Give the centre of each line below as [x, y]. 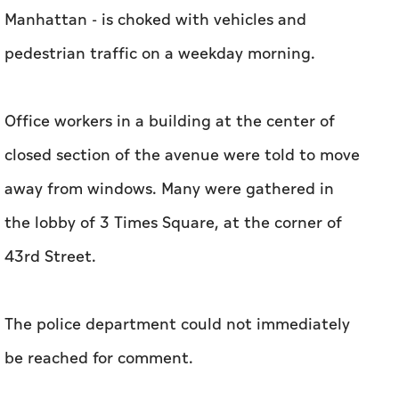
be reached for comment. [99, 359]
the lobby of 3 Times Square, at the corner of [173, 224]
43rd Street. [50, 257]
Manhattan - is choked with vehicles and [155, 20]
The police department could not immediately [177, 325]
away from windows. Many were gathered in [169, 190]
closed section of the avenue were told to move [182, 156]
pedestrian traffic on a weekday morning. [160, 54]
